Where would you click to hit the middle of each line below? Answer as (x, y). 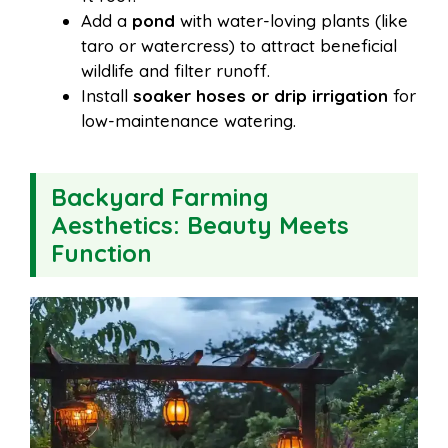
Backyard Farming (159, 197)
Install (107, 96)
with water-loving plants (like (291, 21)
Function (101, 253)
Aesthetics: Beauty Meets (200, 225)
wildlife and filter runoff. (175, 71)
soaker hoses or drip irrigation (260, 96)
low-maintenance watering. (188, 121)
